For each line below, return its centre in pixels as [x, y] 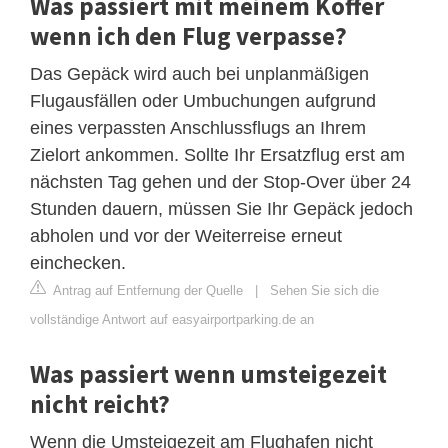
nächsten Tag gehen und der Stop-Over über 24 [220, 181]
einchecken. [78, 262]
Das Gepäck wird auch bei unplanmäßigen [199, 73]
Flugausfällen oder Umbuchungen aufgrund [203, 100]
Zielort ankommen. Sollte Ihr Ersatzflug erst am [217, 154]
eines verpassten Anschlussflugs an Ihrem [198, 127]
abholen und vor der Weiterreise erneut [186, 235]
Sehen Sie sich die [324, 290]
